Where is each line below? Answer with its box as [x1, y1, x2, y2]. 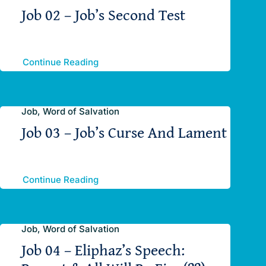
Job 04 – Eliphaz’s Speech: [21, 238, 185, 262]
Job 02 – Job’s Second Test [21, 3, 185, 27]
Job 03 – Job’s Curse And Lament [21, 121, 227, 144]
